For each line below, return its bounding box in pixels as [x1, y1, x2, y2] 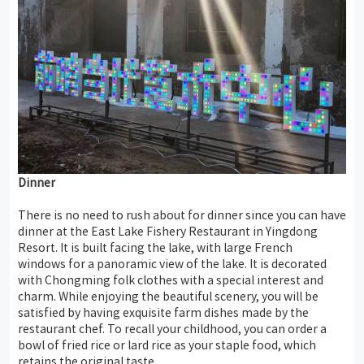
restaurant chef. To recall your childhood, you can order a [18, 320, 327, 337]
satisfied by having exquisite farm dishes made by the [18, 304, 309, 321]
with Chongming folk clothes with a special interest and [18, 271, 323, 288]
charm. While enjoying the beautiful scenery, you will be [18, 288, 318, 305]
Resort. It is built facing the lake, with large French [18, 239, 292, 256]
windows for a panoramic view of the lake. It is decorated [18, 255, 327, 272]
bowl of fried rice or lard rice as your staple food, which [18, 336, 316, 353]
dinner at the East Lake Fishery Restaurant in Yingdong [18, 223, 318, 240]
